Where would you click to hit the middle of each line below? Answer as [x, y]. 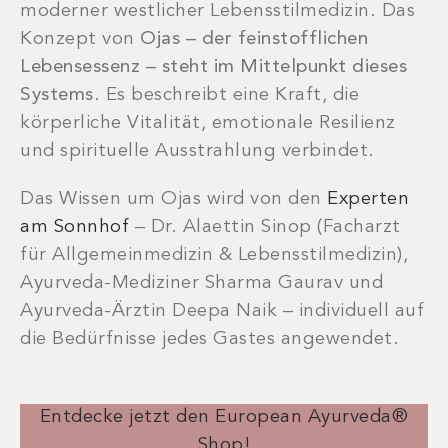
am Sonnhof [74, 228]
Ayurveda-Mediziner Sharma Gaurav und [201, 284]
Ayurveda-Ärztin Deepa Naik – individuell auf [222, 312]
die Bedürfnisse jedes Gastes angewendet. [209, 340]
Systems [57, 96]
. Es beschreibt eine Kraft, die [226, 96]
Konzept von [80, 40]
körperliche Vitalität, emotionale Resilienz [208, 124]
